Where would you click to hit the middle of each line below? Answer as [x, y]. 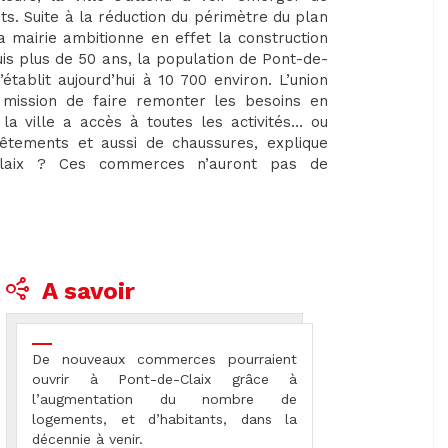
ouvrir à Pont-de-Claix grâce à [164, 379]
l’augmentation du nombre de [164, 399]
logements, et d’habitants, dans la [164, 419]
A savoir [88, 291]
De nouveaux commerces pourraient [164, 359]
